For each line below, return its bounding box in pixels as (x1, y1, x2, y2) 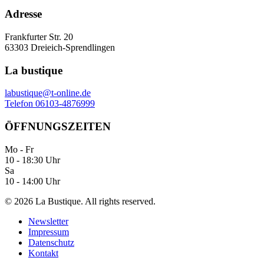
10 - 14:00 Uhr (5, 176, 60, 186)
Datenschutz (28, 237, 74, 247)
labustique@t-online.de (5, 88, 91, 98)
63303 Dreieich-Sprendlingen (5, 42, 115, 52)
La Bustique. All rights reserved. (33, 196, 156, 206)
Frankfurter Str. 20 (5, 31, 73, 42)
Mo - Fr (5, 144, 34, 154)
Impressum (28, 226, 69, 237)
